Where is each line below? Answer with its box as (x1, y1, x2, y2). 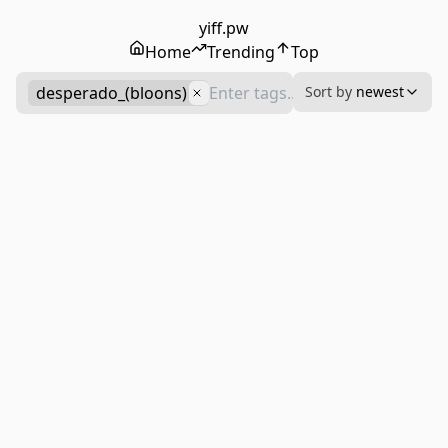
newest (352, 82, 404, 101)
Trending (207, 41, 275, 63)
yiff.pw (199, 17, 249, 39)
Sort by (305, 82, 352, 101)
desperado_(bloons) (36, 82, 187, 104)
